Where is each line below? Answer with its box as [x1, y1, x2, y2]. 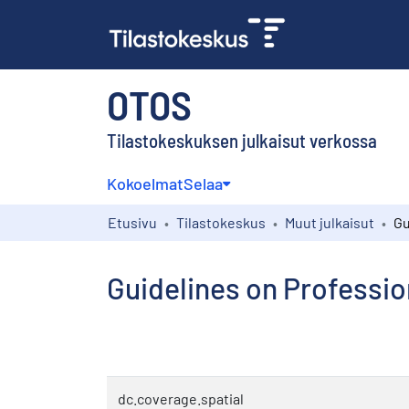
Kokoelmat [107, 173, 184, 194]
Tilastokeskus [176, 213, 266, 231]
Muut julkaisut [285, 213, 374, 231]
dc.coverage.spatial [118, 389, 244, 407]
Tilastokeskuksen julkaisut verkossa [107, 128, 377, 152]
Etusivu [108, 213, 157, 231]
